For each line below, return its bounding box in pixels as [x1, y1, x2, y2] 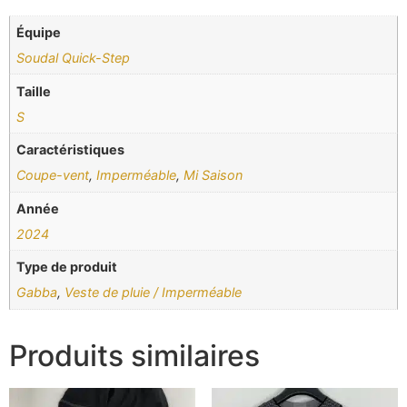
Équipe [16, 25, 62, 41]
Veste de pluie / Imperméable [65, 284, 243, 301]
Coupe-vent [16, 167, 90, 184]
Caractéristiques [16, 142, 125, 158]
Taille [16, 83, 52, 99]
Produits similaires [9, 337, 260, 373]
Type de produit [16, 259, 118, 275]
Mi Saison [184, 167, 243, 184]
